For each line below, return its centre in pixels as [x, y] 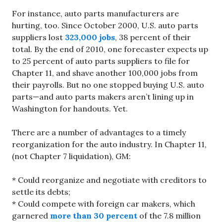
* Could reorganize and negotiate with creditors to [109, 180]
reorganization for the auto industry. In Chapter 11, [109, 144]
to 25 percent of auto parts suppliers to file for [101, 61]
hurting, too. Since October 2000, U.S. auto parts [105, 25]
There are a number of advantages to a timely [99, 132]
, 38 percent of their [153, 37]
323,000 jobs [90, 37]
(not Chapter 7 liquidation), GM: [71, 156]
